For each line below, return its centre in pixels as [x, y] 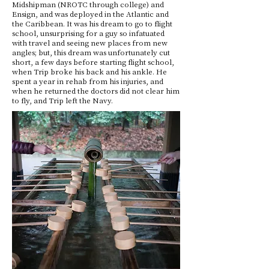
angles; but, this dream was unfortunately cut [91, 52]
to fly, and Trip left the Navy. [63, 100]
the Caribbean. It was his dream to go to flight [92, 23]
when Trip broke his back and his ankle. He [89, 71]
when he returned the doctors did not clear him [96, 90]
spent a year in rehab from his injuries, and [88, 81]
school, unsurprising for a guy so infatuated [88, 33]
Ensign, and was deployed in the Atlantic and [90, 14]
